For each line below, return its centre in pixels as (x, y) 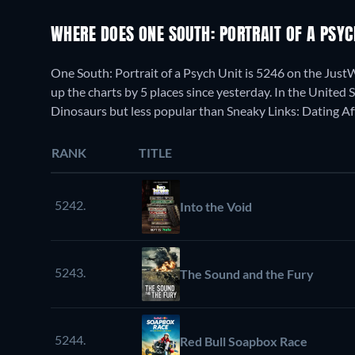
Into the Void (216, 206)
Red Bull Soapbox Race (244, 341)
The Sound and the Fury (247, 273)
